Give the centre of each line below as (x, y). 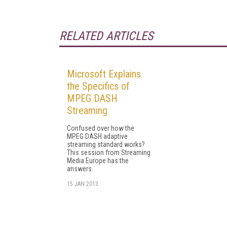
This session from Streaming (109, 152)
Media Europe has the (98, 160)
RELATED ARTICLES (106, 36)
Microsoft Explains (104, 74)
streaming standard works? (106, 144)
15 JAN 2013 (83, 184)
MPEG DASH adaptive (97, 136)
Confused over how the (101, 128)
